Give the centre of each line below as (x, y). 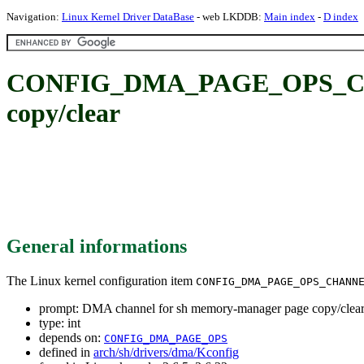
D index (341, 17)
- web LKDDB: (229, 17)
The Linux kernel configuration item (101, 280)
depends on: (71, 337)
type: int (60, 323)
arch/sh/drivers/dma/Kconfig (166, 352)
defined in (66, 352)
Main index (290, 17)
